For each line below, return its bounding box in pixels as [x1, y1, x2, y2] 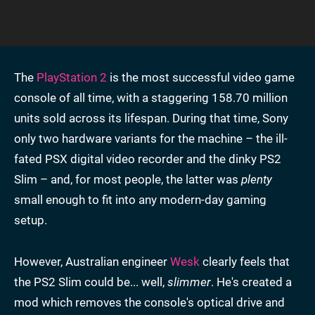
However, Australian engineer [14, 254, 170, 269]
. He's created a [211, 274, 292, 289]
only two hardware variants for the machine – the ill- [14, 131, 288, 146]
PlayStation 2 [37, 70, 107, 84]
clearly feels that [200, 254, 290, 269]
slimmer [167, 274, 211, 289]
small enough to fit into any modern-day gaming [14, 192, 266, 207]
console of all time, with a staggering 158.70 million [14, 90, 288, 105]
